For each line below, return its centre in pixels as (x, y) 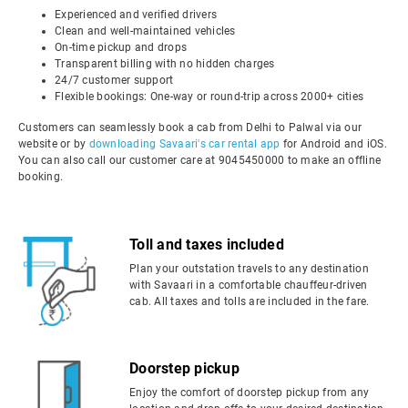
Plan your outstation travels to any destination (249, 269)
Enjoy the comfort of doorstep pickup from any (250, 393)
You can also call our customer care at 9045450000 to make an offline (199, 160)
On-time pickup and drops (121, 47)
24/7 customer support (114, 80)
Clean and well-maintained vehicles (145, 31)
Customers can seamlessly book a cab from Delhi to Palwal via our (190, 127)
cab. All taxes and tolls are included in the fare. (250, 301)
